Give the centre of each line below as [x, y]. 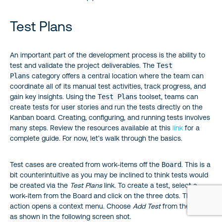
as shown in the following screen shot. [71, 216]
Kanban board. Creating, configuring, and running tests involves [110, 117]
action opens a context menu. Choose [71, 206]
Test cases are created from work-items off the [86, 164]
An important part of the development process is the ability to [108, 55]
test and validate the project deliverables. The [83, 65]
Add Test [147, 206]
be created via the [40, 185]
